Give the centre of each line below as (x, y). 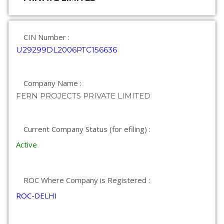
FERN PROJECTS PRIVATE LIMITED (83, 96)
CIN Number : (46, 37)
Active (26, 144)
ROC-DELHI (36, 195)
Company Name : (52, 83)
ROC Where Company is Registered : (87, 180)
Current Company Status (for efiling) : (87, 129)
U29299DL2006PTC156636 (66, 50)
